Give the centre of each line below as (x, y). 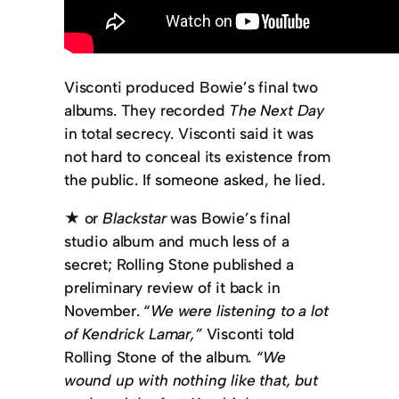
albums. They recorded (147, 110)
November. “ (108, 311)
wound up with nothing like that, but (191, 380)
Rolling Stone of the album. (160, 357)
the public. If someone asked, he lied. (195, 179)
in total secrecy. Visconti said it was (189, 133)
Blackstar (134, 218)
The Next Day (277, 110)
